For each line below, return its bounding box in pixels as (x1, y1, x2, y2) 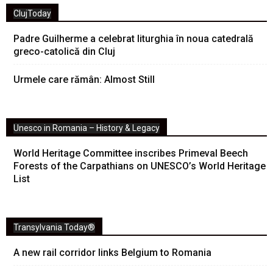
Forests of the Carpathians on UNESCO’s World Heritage (13, 160, 266, 172)
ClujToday (13, 9, 51, 19)
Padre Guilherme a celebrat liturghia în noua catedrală (13, 33, 253, 45)
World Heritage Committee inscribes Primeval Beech (13, 147, 248, 160)
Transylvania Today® (13, 222, 95, 233)
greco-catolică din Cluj (13, 46, 115, 58)
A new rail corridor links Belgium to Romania (13, 247, 211, 259)
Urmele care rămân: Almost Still (13, 74, 155, 86)
